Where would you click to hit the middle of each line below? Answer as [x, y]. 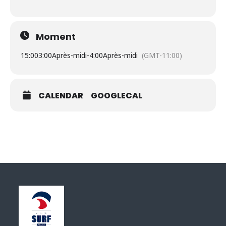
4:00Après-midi [114, 55]
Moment [56, 37]
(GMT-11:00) [162, 55]
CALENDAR [61, 96]
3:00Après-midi [63, 55]
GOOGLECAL [117, 96]
